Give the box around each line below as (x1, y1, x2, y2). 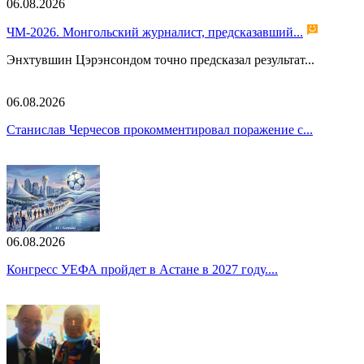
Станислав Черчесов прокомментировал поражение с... (6, 123, 313, 137)
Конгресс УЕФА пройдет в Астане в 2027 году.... (6, 262, 278, 277)
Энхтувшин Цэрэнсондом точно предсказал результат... (6, 53, 314, 67)
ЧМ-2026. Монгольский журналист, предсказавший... (6, 25, 303, 40)
